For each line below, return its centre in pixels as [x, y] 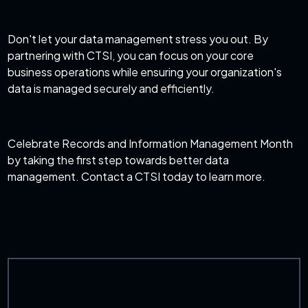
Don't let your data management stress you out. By [138, 39]
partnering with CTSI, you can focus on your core [131, 56]
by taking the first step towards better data [119, 160]
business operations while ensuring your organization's [145, 72]
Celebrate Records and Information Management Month [151, 144]
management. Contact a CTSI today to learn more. [137, 177]
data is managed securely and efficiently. [112, 89]
